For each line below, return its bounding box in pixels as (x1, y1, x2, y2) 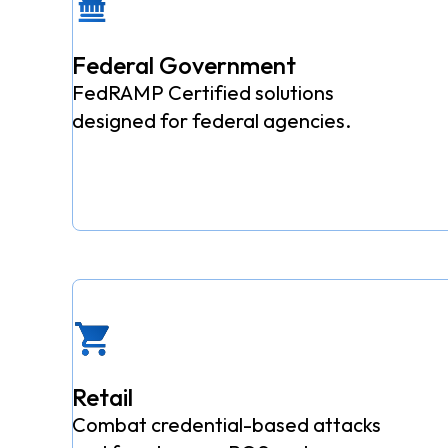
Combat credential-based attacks (72, 412, 382, 438)
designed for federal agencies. (72, 108, 352, 134)
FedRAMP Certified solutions (72, 80, 335, 106)
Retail (72, 382, 134, 413)
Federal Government (72, 50, 297, 81)
